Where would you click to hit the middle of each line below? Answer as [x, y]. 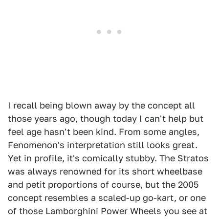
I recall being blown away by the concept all [101, 105]
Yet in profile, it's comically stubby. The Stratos [108, 158]
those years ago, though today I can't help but [106, 118]
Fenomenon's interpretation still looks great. [103, 145]
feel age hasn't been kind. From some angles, [104, 131]
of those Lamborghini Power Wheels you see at [108, 211]
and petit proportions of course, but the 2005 [103, 184]
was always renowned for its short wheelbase [105, 171]
